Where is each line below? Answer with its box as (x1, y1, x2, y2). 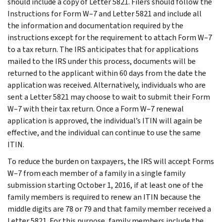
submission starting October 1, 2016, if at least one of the (7, 179, 203, 190)
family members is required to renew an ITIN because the (7, 191, 201, 202)
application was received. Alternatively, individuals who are (7, 79, 206, 90)
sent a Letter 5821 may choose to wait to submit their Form (7, 91, 210, 102)
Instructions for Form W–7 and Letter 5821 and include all (7, 8, 202, 19)
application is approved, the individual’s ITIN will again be (7, 115, 202, 126)
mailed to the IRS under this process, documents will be (7, 55, 196, 66)
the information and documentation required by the (7, 20, 183, 31)
